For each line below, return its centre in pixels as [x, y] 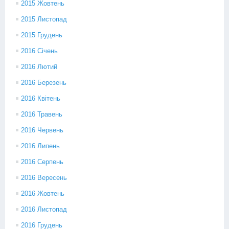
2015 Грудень [42, 35]
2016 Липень [40, 146]
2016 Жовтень [43, 193]
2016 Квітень [41, 98]
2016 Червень [42, 130]
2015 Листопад [44, 19]
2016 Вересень [44, 178]
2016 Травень [42, 114]
